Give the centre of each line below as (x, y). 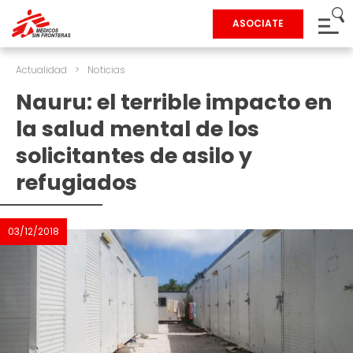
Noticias (106, 70)
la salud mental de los (137, 129)
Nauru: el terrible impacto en (174, 102)
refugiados (76, 182)
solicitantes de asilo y (134, 156)
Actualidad (41, 70)
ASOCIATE (258, 23)
